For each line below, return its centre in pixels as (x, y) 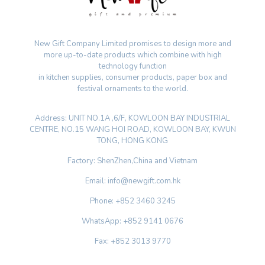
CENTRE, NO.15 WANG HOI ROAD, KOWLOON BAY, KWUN (132, 129)
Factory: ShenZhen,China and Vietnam (132, 161)
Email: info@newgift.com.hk (132, 181)
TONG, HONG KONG (132, 140)
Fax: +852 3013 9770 (132, 241)
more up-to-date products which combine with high (132, 55)
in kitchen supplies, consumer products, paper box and (132, 77)
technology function (132, 66)
